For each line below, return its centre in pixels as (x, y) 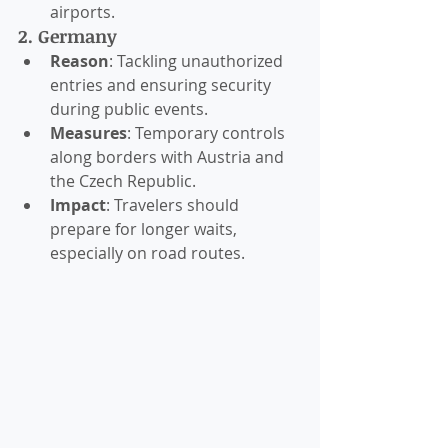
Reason (79, 61)
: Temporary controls (208, 133)
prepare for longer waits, (145, 229)
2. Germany (67, 36)
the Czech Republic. (123, 181)
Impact (78, 205)
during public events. (129, 109)
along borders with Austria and (169, 157)
